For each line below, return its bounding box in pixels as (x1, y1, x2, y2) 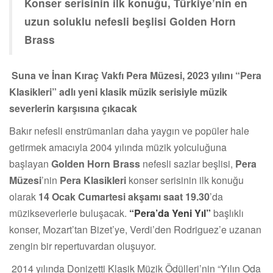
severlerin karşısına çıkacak (9, 101, 137, 115)
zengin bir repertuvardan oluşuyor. (9, 238, 156, 253)
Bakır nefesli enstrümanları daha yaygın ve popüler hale (9, 123, 249, 138)
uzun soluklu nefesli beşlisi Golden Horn (24, 13, 236, 29)
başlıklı (211, 205, 244, 220)
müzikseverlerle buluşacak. (9, 205, 129, 220)
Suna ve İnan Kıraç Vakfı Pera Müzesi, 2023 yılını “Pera (12, 68, 261, 82)
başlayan (9, 156, 49, 171)
